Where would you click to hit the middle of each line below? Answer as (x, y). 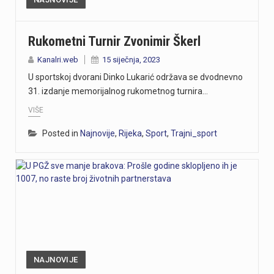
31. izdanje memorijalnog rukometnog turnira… (118, 91)
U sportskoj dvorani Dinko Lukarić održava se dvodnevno (135, 77)
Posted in (61, 133)
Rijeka (130, 133)
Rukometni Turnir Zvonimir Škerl (114, 42)
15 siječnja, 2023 (131, 60)
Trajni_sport (194, 133)
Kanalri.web (58, 60)
